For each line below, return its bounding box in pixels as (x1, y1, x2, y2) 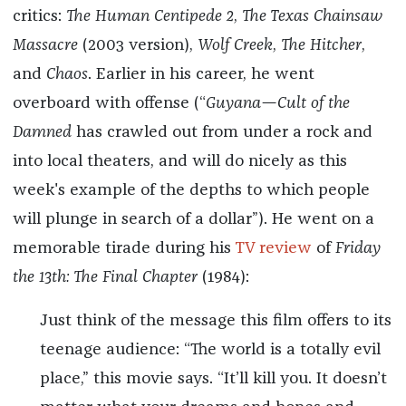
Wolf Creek (197, 37, 273, 54)
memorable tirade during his (12, 240, 235, 257)
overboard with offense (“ (12, 95, 206, 112)
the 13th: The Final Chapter (12, 269, 198, 286)
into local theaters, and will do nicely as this (12, 153, 347, 170)
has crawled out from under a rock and (71, 124, 372, 141)
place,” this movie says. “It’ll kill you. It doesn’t (39, 371, 387, 388)
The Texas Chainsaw (241, 8, 382, 25)
